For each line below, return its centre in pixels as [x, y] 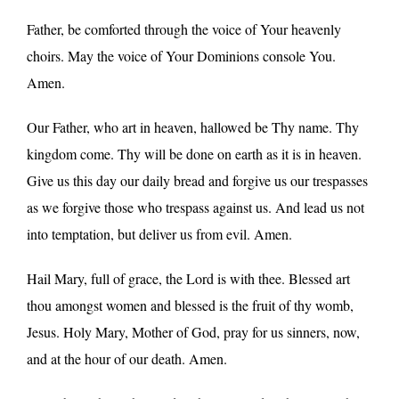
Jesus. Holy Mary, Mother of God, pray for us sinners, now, [193, 331]
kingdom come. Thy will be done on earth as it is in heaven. [194, 153]
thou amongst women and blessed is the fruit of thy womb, [190, 305]
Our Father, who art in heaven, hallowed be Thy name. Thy [193, 126]
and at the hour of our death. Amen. [127, 358]
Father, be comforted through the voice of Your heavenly [184, 28]
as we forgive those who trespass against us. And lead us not [195, 207]
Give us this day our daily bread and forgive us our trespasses [197, 180]
